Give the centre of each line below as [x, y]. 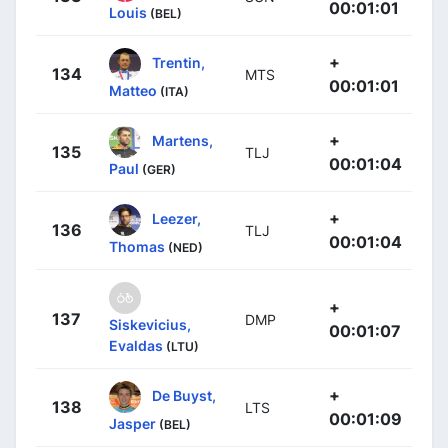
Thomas [137, 246]
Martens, [182, 140]
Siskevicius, [150, 324]
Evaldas [136, 345]
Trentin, [178, 62]
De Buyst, [184, 395]
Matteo [133, 90]
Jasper [132, 423]
